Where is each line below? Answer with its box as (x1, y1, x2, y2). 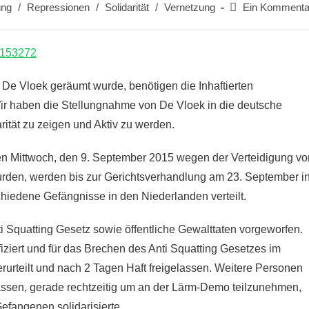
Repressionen (27, 2, 90, 13)
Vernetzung (164, 2, 215, 13)
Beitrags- (229, 1, 268, 12)
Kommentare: (229, 16, 288, 27)
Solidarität (105, 2, 149, 13)
